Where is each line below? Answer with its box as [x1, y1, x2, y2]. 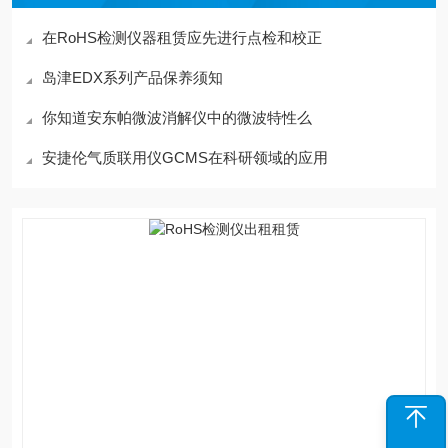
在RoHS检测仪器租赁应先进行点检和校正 [42, 29, 322, 46]
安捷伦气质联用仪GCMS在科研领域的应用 [42, 149, 328, 166]
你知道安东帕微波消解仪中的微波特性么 [42, 109, 312, 126]
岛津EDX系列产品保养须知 [42, 69, 223, 86]
